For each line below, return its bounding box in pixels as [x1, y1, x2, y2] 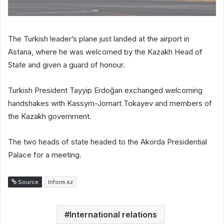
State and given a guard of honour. [8, 59, 125, 69]
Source [16, 178, 38, 185]
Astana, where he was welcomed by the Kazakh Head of [8, 46, 202, 56]
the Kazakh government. [8, 111, 91, 121]
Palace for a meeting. [8, 149, 81, 159]
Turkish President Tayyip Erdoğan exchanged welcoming [8, 85, 202, 95]
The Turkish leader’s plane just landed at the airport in [8, 33, 189, 43]
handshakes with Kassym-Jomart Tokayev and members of [8, 98, 212, 108]
